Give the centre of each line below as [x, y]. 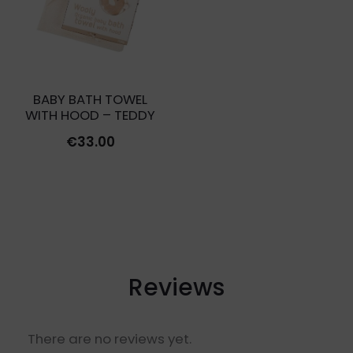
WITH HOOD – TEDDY [90, 115]
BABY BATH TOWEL [90, 100]
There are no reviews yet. [110, 338]
